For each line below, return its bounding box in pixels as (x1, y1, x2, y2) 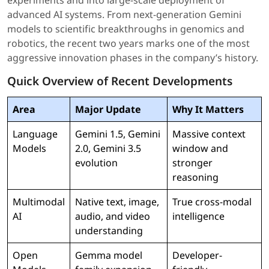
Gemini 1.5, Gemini (75, 127, 160, 141)
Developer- (172, 249, 222, 262)
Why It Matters (172, 103, 244, 116)
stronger (172, 156, 213, 170)
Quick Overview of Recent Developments (7, 73, 232, 89)
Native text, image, (75, 195, 159, 209)
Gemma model (75, 249, 142, 262)
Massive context (172, 127, 246, 141)
